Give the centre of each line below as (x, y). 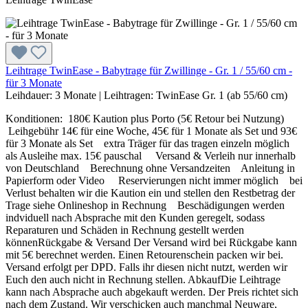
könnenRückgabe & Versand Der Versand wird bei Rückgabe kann (151, 243)
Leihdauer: (30, 96)
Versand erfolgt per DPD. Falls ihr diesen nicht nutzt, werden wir (146, 267)
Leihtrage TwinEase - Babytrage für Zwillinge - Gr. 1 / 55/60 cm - (149, 71)
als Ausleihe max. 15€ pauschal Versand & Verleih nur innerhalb (151, 156)
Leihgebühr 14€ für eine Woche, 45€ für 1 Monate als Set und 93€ (151, 131)
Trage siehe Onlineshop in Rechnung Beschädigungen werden (145, 206)
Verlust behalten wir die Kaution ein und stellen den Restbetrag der (150, 193)
